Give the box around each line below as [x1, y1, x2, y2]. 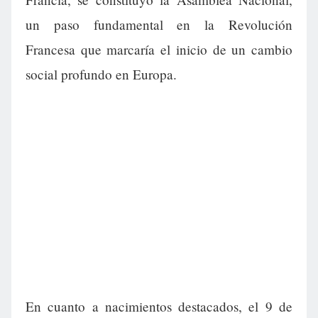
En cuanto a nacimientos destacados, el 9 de [26, 297, 292, 316]
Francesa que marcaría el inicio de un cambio [26, 40, 292, 59]
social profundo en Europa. [26, 65, 177, 84]
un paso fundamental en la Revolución [26, 16, 292, 34]
